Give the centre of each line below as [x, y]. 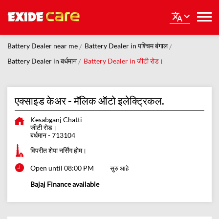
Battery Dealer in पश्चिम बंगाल [126, 46]
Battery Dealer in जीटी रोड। [123, 61]
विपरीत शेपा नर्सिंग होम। [58, 151]
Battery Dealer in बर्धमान [42, 61]
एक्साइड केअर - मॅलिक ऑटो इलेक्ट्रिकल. [89, 101]
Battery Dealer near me [43, 46]
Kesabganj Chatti [56, 120]
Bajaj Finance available [65, 184]
